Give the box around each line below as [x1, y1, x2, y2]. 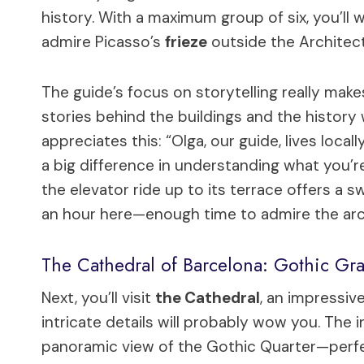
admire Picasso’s [41, 31, 165, 52]
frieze [165, 31, 207, 52]
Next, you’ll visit [41, 287, 155, 308]
